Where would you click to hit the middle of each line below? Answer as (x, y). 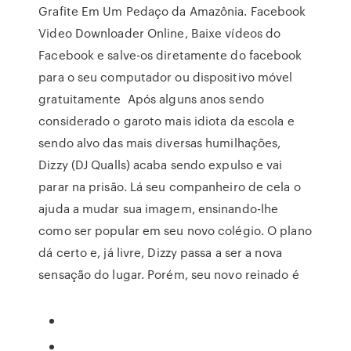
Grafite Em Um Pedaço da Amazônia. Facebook (172, 11)
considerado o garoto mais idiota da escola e (166, 121)
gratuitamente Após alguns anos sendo (151, 99)
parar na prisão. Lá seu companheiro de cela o (170, 186)
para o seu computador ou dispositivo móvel (166, 77)
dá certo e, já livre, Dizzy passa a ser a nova (160, 252)
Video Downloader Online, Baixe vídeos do (160, 33)
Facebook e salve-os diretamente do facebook (170, 55)
